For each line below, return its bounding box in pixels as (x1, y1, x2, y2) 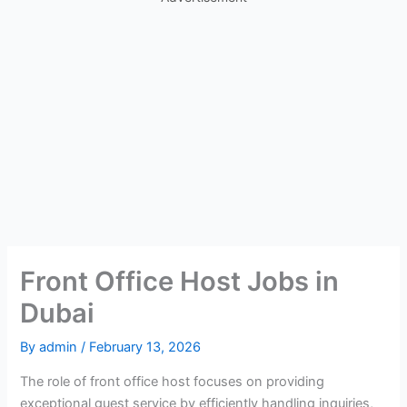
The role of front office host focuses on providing (20, 372, 325, 390)
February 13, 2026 (89, 339, 202, 356)
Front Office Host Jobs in (20, 265, 340, 298)
